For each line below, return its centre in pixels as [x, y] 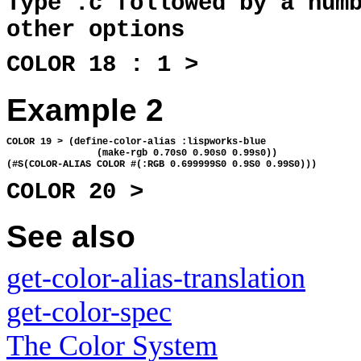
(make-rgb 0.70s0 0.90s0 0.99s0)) [142, 154]
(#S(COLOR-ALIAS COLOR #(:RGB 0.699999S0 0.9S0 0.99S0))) [162, 165]
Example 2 [85, 110]
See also [71, 237]
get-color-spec [89, 312]
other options [95, 30]
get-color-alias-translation [156, 278]
